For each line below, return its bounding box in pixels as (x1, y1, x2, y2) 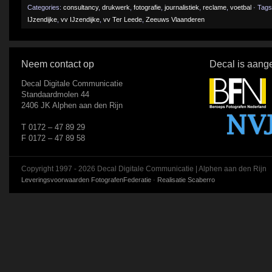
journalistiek (165, 4, 199, 11)
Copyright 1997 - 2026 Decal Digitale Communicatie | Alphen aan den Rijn (21, 165, 267, 173)
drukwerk (102, 4, 130, 11)
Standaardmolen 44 (21, 90, 89, 99)
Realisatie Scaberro (157, 176, 215, 183)
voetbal (230, 4, 251, 11)
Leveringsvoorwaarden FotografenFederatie (21, 176, 151, 183)
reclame (203, 4, 226, 11)
